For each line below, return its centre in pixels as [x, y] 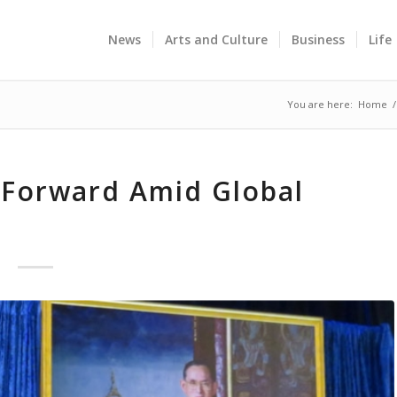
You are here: [320, 104]
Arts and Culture [217, 39]
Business [319, 39]
